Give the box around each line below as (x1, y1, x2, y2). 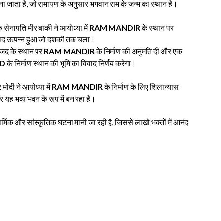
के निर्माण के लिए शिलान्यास (103, 81, 179, 91)
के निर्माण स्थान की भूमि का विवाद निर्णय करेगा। (5, 58, 136, 68)
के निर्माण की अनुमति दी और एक (95, 46, 182, 56)
